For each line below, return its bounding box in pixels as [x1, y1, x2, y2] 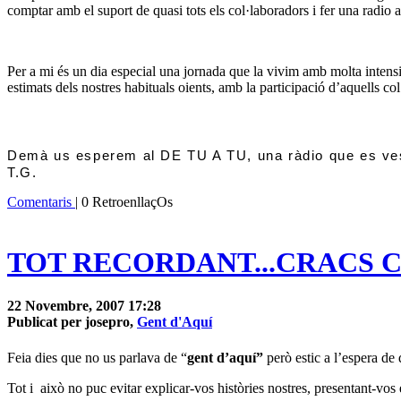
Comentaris [7, 194, 75, 210]
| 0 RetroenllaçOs [75, 194, 173, 210]
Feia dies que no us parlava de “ [7, 349, 187, 365]
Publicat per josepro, [7, 314, 137, 330]
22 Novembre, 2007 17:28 [7, 298, 161, 314]
